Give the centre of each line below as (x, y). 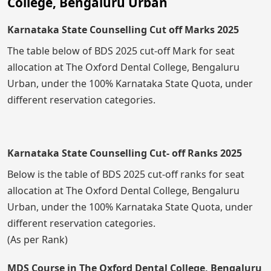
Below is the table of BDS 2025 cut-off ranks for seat (126, 174)
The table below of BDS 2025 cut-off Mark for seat (121, 51)
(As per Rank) (38, 239)
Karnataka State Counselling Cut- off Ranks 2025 (125, 153)
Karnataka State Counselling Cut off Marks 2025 (123, 29)
